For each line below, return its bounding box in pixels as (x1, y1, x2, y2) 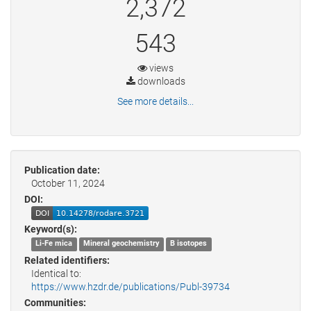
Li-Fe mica (35, 239, 73, 249)
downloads (135, 76, 185, 87)
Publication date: (24, 165, 100, 176)
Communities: (24, 296, 86, 308)
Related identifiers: (24, 254, 110, 266)
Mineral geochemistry (83, 239, 160, 249)
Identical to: (31, 267, 81, 279)
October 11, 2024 (31, 178, 105, 189)
